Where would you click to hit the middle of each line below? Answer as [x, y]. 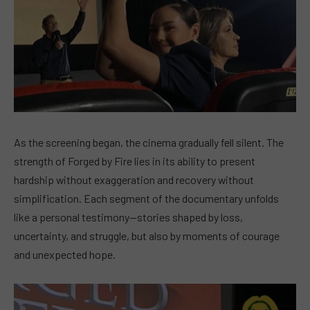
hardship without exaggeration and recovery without [134, 179]
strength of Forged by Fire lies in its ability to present [135, 161]
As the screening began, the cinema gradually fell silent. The [149, 142]
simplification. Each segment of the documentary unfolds [146, 198]
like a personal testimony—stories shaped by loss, [128, 217]
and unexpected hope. [65, 254]
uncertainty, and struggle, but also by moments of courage [147, 235]
